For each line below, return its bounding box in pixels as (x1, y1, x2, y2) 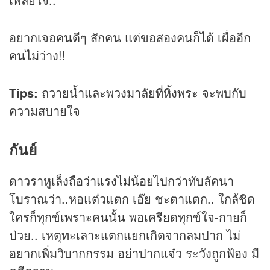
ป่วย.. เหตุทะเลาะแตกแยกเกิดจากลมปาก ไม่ (9, 226, 240, 244)
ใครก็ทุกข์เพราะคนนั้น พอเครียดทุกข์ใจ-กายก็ (9, 208, 247, 226)
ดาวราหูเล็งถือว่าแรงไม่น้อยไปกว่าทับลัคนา (9, 172, 234, 190)
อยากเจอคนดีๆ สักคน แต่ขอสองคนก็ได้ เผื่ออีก (9, 28, 251, 46)
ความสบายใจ (9, 102, 80, 120)
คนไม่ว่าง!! (9, 46, 66, 64)
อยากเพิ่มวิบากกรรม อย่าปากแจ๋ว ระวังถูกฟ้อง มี (9, 244, 259, 262)
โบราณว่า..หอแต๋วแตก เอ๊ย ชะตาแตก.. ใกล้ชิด (9, 190, 255, 208)
